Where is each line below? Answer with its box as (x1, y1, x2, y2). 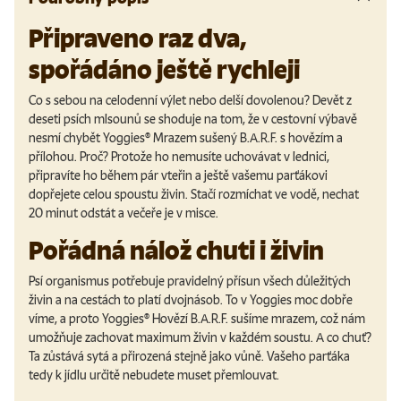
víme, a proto (29, 311, 102, 327)
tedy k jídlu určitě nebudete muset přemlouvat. (29, 367, 282, 383)
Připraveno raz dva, (29, 24, 246, 55)
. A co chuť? (311, 329, 371, 346)
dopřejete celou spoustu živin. (29, 187, 191, 202)
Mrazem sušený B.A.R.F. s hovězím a (150, 131, 343, 146)
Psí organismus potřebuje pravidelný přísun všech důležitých (29, 273, 351, 289)
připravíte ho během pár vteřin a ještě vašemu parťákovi (29, 168, 328, 183)
